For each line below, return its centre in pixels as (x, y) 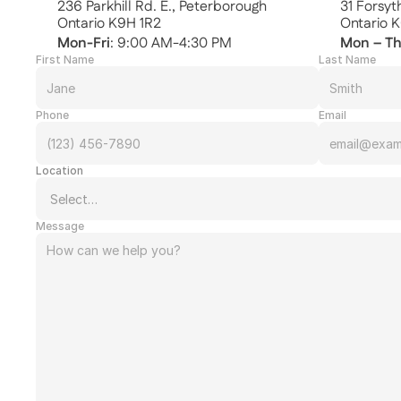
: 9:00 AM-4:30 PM (171, 43)
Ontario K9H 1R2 (109, 24)
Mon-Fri (84, 43)
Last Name (347, 60)
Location (60, 171)
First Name (65, 60)
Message (60, 226)
